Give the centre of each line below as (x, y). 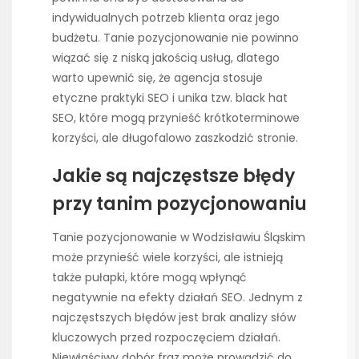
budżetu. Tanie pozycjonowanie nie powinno (175, 37)
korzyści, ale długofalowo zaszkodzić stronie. (175, 137)
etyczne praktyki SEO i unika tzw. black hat (170, 97)
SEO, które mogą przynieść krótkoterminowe (176, 117)
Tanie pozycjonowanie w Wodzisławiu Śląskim (179, 237)
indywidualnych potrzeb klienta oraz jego (166, 17)
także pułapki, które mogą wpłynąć (149, 277)
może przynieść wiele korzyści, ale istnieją (167, 257)
